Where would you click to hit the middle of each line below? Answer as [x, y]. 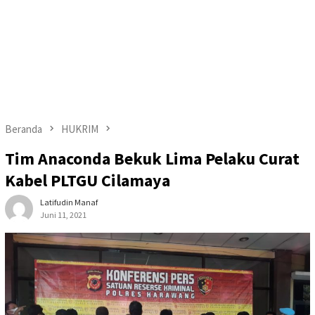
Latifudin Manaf [69, 202]
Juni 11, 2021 [63, 215]
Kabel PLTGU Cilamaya [88, 181]
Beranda [24, 129]
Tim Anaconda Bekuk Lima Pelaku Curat [152, 159]
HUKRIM [80, 129]
